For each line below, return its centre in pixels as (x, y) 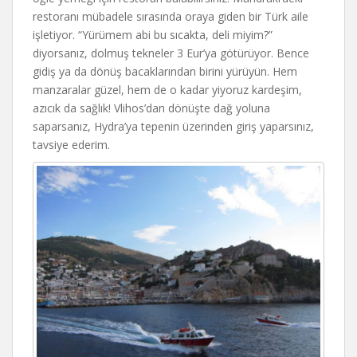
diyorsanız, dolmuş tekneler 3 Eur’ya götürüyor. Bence (171, 53)
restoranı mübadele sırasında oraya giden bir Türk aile (171, 17)
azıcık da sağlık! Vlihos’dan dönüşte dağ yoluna (151, 108)
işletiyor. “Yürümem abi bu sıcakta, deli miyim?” (153, 35)
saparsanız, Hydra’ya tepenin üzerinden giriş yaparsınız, (173, 127)
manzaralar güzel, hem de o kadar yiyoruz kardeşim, (167, 90)
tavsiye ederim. (71, 145)
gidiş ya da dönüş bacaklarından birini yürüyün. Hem (165, 72)
